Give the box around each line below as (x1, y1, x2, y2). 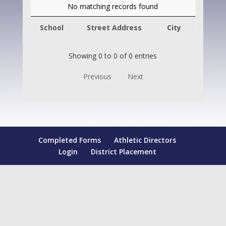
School (39, 23, 64, 33)
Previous (83, 72, 112, 82)
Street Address (86, 23, 142, 33)
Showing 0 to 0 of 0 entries (69, 50, 157, 61)
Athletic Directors (114, 135, 177, 145)
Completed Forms (38, 135, 101, 145)
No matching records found (68, 2, 158, 12)
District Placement (90, 147, 156, 157)
